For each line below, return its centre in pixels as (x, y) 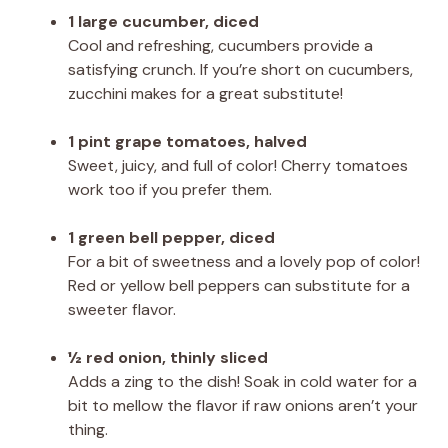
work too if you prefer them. (170, 189)
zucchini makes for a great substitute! (205, 93)
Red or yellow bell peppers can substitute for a (239, 285)
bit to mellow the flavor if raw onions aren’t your (243, 405)
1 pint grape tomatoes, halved (187, 141)
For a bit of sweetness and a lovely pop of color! (244, 261)
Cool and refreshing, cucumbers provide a (220, 45)
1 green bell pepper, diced (171, 237)
